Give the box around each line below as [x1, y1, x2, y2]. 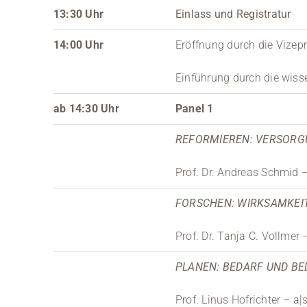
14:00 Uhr [53, 38, 104, 51]
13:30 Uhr [53, 7, 104, 21]
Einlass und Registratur [175, 7, 291, 21]
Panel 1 [175, 101, 214, 115]
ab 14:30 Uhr [53, 101, 119, 115]
